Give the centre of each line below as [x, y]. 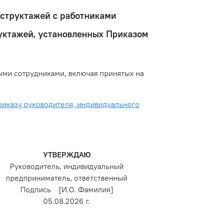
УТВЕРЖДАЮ [67, 155]
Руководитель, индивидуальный [67, 166]
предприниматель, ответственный [67, 178]
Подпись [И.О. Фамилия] [67, 190]
